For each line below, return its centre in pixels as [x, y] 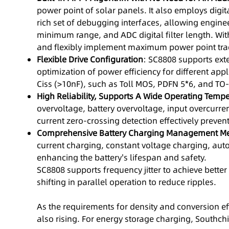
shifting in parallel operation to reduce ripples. [127, 182]
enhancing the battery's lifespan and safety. [122, 158]
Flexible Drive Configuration [90, 60]
